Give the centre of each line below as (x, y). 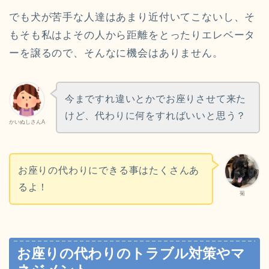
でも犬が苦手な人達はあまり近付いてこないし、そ (132, 17)
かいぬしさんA (27, 122)
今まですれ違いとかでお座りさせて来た (156, 99)
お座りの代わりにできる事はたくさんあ (109, 170)
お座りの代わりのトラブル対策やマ (131, 253)
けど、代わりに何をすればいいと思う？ (156, 116)
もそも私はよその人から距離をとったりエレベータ (132, 35)
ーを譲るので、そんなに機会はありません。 (116, 53)
